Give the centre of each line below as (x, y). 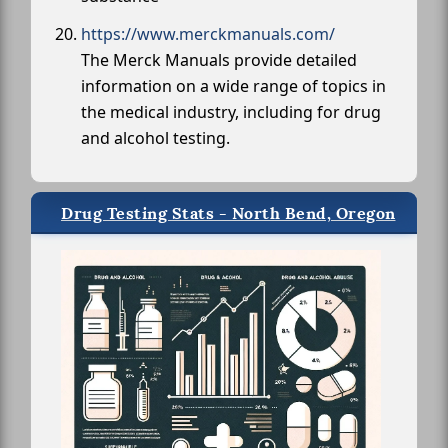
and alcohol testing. (155, 137)
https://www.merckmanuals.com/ (208, 33)
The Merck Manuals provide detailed (219, 59)
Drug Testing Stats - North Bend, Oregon (228, 213)
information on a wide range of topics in (233, 85)
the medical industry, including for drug (231, 111)
